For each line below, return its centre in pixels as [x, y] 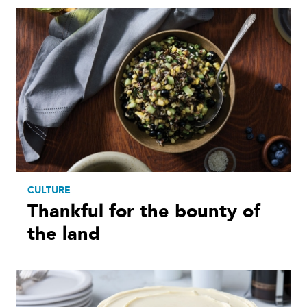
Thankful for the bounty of [144, 211]
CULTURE [49, 190]
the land [64, 234]
